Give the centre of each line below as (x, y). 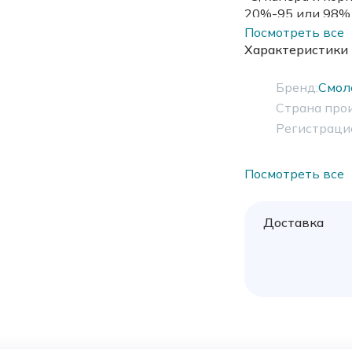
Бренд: (297, 88)
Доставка (293, 223)
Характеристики (296, 50)
